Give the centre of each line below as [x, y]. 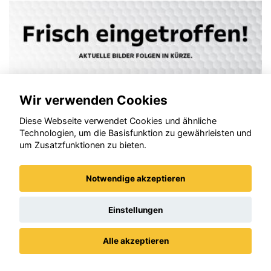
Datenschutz [97, 260]
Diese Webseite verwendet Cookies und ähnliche [118, 121]
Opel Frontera [70, 206]
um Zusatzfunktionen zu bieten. [83, 145]
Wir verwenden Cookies [93, 100]
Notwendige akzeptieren [135, 179]
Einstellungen [135, 210]
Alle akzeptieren [135, 241]
